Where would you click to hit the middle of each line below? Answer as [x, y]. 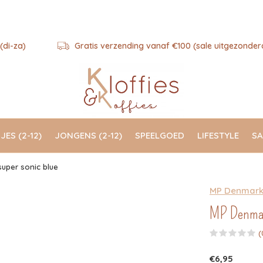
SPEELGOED [160, 135]
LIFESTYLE [218, 135]
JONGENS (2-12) [88, 135]
